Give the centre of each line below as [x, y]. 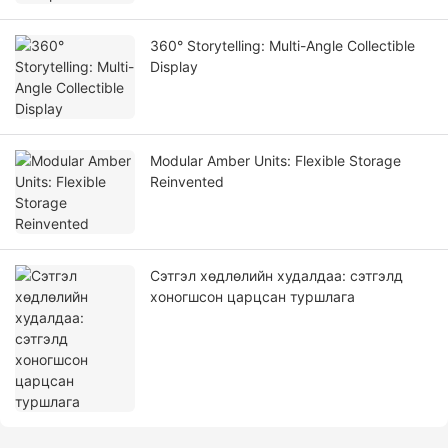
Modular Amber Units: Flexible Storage [275, 161]
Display [174, 67]
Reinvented [187, 182]
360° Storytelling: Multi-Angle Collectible [282, 46]
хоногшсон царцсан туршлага [252, 297]
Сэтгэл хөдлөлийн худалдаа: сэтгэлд [276, 276]
